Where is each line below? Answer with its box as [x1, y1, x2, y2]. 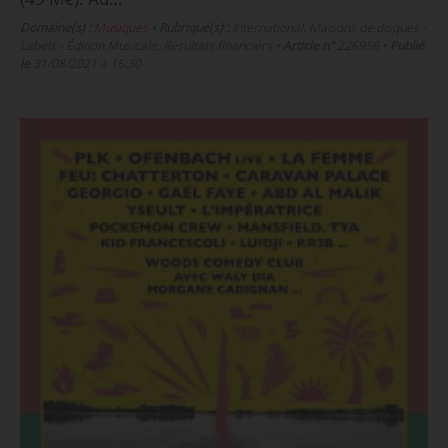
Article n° [282, 37, 334, 55]
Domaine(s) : [19, 19, 91, 37]
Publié [389, 37, 424, 55]
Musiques [93, 19, 148, 37]
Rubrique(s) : [158, 19, 229, 37]
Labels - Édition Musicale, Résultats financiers [19, 37, 272, 55]
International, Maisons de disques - [228, 19, 426, 37]
